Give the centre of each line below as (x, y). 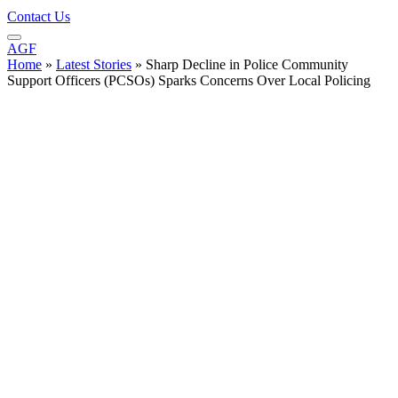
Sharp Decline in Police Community (247, 65)
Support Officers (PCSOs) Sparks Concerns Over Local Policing (189, 81)
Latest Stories (94, 65)
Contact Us (39, 17)
